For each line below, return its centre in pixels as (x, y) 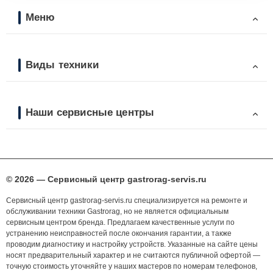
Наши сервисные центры (90, 112)
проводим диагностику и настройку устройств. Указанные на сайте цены (132, 245)
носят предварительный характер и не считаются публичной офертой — (133, 256)
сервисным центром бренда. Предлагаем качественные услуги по (120, 223)
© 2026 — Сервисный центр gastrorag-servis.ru (106, 179)
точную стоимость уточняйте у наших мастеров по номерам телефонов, (132, 267)
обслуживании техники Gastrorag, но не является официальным (117, 212)
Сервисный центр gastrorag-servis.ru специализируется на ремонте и (127, 201)
